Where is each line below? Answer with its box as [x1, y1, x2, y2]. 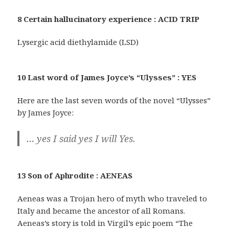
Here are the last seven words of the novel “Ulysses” [17, 95, 211, 105]
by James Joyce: [17, 107, 74, 118]
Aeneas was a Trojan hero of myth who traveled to [17, 193, 208, 203]
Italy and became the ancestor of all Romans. [17, 205, 186, 216]
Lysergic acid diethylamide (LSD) [17, 36, 139, 47]
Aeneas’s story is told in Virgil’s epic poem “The [17, 217, 193, 228]
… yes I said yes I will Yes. [27, 132, 136, 145]
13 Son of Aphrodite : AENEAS [17, 170, 133, 180]
